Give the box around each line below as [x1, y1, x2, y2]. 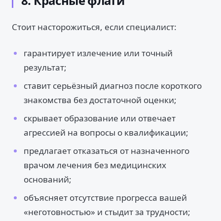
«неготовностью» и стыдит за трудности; [24, 206, 190, 218]
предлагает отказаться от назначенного [24, 145, 189, 156]
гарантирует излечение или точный [24, 47, 173, 59]
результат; [24, 62, 67, 73]
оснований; [24, 174, 72, 185]
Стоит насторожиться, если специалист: [12, 21, 177, 33]
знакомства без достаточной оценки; [24, 94, 177, 106]
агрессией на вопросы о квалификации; [24, 127, 188, 138]
